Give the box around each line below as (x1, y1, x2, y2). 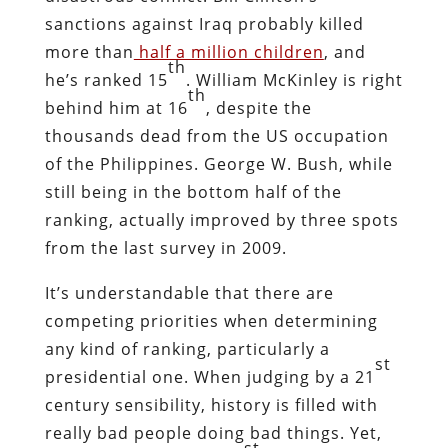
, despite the (205, 96, 312, 119)
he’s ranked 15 (44, 68, 168, 91)
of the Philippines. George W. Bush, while (44, 152, 393, 175)
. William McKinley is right (185, 68, 403, 91)
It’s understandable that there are (44, 281, 334, 304)
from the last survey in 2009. (44, 236, 287, 259)
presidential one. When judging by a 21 (44, 365, 375, 388)
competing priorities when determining (44, 309, 378, 332)
